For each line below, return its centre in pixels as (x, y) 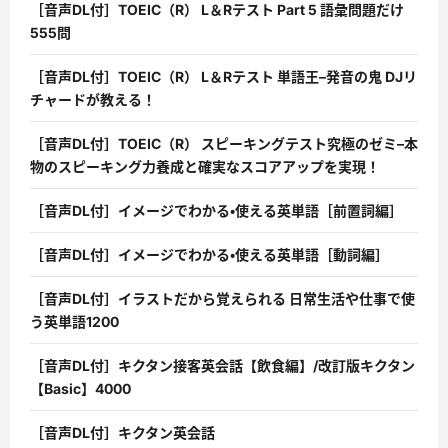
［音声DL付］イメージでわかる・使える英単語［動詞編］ (209, 255)
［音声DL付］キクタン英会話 (122, 433)
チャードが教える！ (93, 100)
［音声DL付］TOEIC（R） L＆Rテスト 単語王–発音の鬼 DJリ (223, 77)
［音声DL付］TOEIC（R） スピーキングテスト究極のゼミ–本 (224, 144)
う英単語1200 (74, 322)
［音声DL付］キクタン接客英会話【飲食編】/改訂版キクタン (222, 366)
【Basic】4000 (80, 389)
